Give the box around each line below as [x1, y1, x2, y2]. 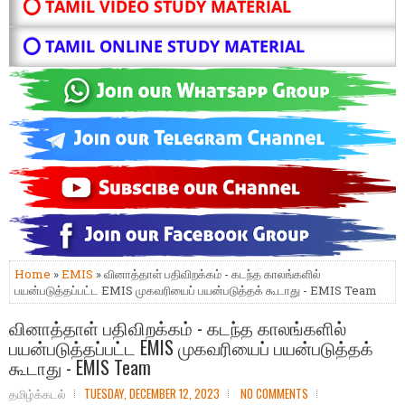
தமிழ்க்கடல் [9, 384, 66, 403]
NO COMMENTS [240, 384, 308, 403]
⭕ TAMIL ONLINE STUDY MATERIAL [23, 35, 305, 58]
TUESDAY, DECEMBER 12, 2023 [84, 384, 220, 403]
